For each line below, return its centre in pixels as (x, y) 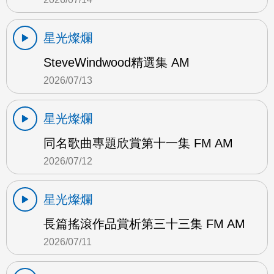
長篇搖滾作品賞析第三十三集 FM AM (144, 224)
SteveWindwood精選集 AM (117, 63)
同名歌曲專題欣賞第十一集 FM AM (138, 143)
